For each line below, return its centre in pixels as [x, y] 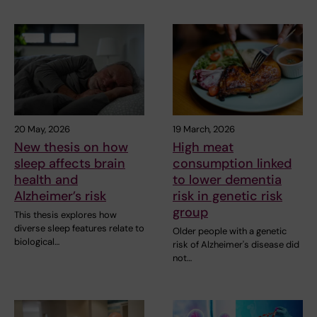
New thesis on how [71, 147]
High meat [203, 147]
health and [46, 179]
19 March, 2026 [204, 129]
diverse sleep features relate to [79, 228]
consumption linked [232, 163]
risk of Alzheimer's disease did [236, 244]
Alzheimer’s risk [60, 196]
